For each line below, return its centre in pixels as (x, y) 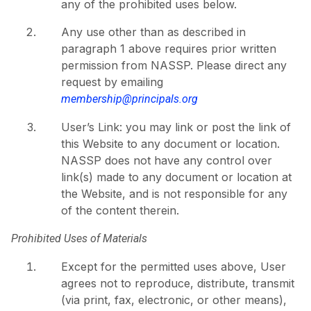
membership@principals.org (129, 99)
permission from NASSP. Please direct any (174, 65)
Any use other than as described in (153, 32)
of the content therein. (120, 210)
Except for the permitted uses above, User (174, 266)
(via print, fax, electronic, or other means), (174, 300)
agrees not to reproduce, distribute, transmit (178, 283)
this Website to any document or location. (170, 143)
